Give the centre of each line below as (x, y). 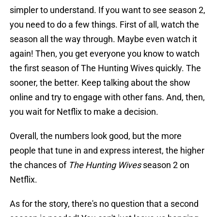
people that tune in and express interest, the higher (107, 151)
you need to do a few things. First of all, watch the (104, 25)
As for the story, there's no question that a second (104, 204)
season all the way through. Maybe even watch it (103, 39)
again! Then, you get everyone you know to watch (105, 54)
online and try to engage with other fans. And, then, (107, 97)
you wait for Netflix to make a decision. (84, 112)
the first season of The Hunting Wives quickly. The (105, 68)
